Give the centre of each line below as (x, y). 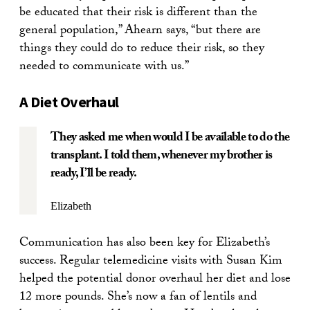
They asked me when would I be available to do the (170, 138)
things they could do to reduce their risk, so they (142, 49)
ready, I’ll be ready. (93, 174)
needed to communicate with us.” (104, 67)
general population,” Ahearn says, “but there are (140, 31)
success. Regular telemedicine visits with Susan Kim (151, 262)
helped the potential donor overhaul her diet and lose (155, 280)
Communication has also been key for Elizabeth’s (145, 244)
